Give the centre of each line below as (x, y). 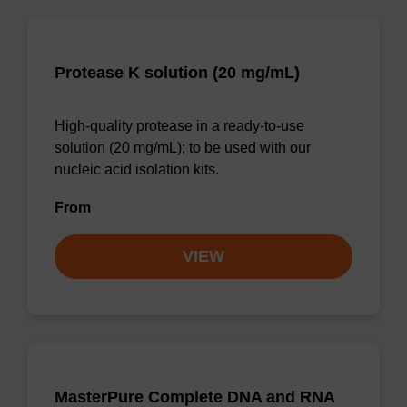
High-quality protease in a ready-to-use (179, 126)
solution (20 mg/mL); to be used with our (183, 148)
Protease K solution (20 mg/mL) (177, 73)
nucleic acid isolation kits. (137, 169)
